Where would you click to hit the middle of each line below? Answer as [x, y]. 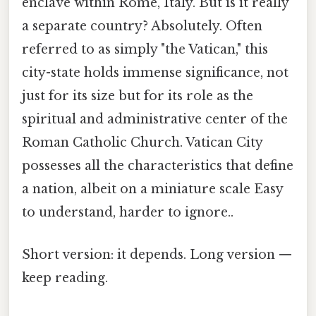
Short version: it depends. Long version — [157, 254]
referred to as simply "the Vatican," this [145, 50]
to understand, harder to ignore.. [128, 213]
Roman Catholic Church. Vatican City [142, 143]
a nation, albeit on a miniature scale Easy [152, 189]
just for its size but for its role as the [138, 96]
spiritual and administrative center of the [155, 120]
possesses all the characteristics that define [158, 166]
